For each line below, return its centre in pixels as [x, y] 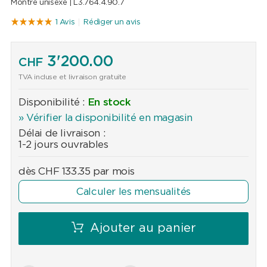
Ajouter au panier [143, 229]
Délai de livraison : [62, 133]
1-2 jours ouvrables [63, 145]
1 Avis [65, 22]
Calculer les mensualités [133, 192]
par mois [112, 172]
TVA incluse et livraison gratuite [72, 77]
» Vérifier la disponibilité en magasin [105, 118]
